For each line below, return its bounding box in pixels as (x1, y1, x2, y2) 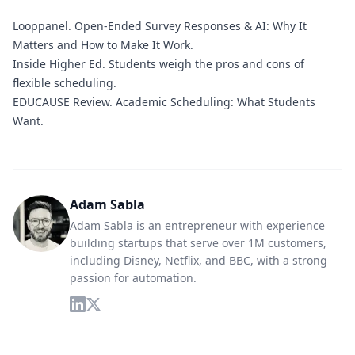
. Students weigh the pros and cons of (102, 56, 304, 71)
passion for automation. (70, 270, 197, 285)
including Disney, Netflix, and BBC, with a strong (70, 253, 327, 268)
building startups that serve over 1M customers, (70, 235, 326, 250)
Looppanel (13, 18, 68, 33)
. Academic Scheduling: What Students (109, 94, 315, 109)
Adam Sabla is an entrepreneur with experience (70, 218, 325, 233)
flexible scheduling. (13, 75, 116, 90)
